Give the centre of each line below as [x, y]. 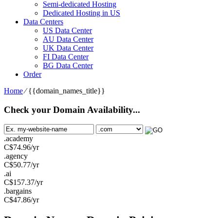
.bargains [18, 191]
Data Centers [43, 21]
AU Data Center [68, 39]
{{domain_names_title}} [67, 91]
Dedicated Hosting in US [82, 13]
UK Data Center [68, 48]
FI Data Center [66, 56]
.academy [18, 139]
